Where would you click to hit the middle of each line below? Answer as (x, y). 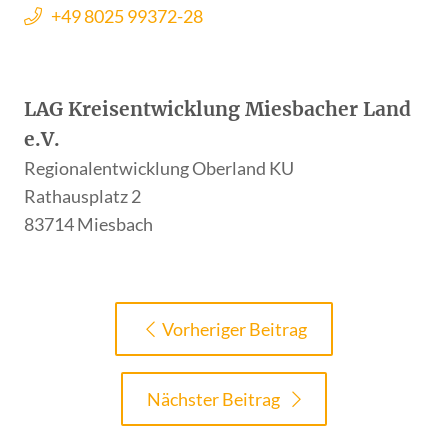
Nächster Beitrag (215, 398)
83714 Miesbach (89, 223)
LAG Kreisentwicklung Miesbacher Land (218, 108)
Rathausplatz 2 (83, 195)
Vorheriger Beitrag (234, 328)
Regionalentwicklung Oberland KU (159, 167)
